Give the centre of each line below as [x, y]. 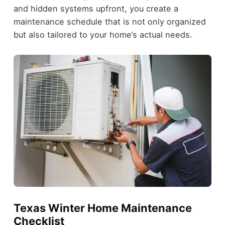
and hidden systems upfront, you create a [96, 9]
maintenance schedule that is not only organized [109, 22]
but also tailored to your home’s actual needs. [103, 35]
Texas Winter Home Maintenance [102, 208]
